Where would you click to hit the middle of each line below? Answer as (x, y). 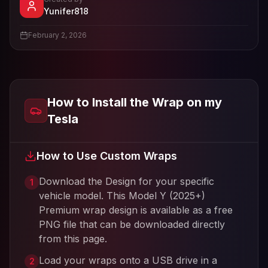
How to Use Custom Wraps (107, 156)
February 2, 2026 (57, 35)
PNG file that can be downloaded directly (132, 224)
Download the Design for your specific (127, 181)
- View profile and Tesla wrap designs (168, 10)
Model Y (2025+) (167, 196)
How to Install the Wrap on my (134, 102)
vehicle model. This (84, 196)
